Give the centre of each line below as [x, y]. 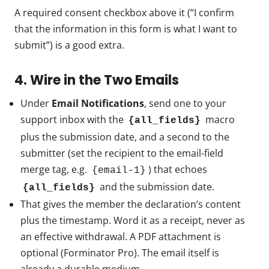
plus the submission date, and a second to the [125, 137]
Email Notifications [98, 104]
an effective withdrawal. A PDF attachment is [121, 237]
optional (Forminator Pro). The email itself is [120, 253]
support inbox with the [73, 120]
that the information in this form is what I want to [126, 29]
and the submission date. [156, 187]
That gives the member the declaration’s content [131, 204]
